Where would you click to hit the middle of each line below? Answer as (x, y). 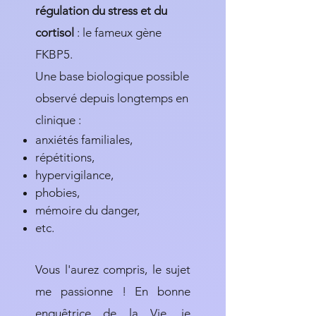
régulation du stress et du (101, 11)
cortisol (56, 32)
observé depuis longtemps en (112, 98)
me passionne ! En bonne (113, 291)
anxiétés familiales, (84, 140)
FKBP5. (54, 54)
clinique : (58, 120)
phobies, (57, 193)
